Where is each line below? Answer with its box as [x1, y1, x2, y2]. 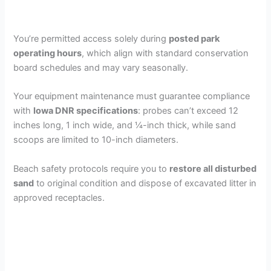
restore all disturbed [169, 163, 257, 174]
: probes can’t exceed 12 [138, 105, 239, 117]
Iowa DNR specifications [33, 105, 139, 117]
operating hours [13, 48, 82, 59]
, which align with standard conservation [82, 48, 249, 59]
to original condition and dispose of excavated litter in [34, 177, 257, 189]
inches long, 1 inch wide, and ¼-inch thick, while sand [13, 120, 237, 131]
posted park [169, 33, 220, 45]
